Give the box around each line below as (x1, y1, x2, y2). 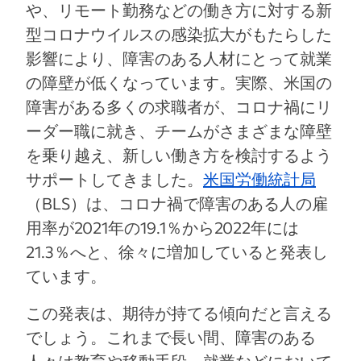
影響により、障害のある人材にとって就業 (26, 48, 332, 69)
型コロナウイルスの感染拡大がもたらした (26, 23, 332, 45)
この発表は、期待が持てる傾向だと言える (26, 302, 332, 324)
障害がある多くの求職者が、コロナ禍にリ (26, 96, 332, 118)
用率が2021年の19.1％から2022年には (26, 217, 299, 239)
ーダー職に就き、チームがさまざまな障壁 (26, 120, 332, 142)
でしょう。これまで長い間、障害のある (26, 326, 316, 348)
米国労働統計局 (203, 168, 316, 190)
